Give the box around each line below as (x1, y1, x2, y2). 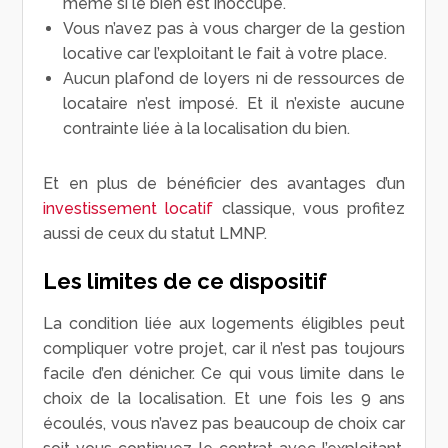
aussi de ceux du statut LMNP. (43, 223, 268, 243)
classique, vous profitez (213, 198, 405, 218)
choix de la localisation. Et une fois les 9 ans (43, 388, 405, 408)
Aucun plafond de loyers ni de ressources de (63, 68, 405, 88)
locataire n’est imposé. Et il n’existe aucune (63, 93, 405, 113)
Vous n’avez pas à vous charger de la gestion (63, 18, 405, 38)
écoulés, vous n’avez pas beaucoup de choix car (43, 413, 405, 433)
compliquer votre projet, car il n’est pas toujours (43, 338, 405, 358)
